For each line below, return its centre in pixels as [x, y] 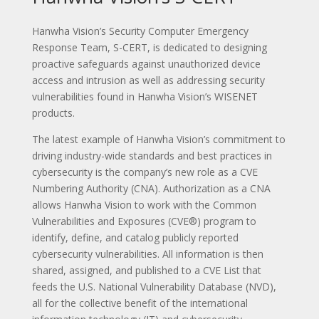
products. [53, 113]
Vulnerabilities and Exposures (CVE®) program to [144, 221]
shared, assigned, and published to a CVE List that [146, 270]
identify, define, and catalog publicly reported [135, 237]
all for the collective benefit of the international [140, 303]
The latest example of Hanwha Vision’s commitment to [158, 139]
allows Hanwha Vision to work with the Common [144, 204]
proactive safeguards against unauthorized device [146, 63]
